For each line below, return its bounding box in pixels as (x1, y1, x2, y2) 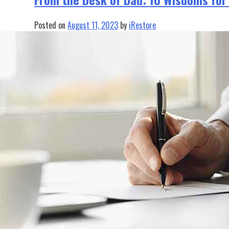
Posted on (34, 18, 68, 31)
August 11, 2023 (67, 18, 119, 31)
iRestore (129, 18, 156, 31)
